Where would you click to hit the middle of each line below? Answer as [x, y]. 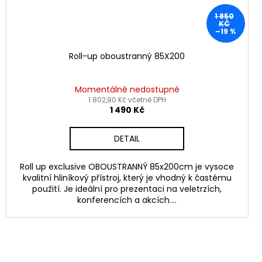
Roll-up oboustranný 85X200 [127, 56]
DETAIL [127, 138]
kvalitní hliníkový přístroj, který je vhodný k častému [127, 177]
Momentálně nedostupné [127, 89]
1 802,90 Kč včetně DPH [127, 99]
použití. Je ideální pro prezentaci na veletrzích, [127, 189]
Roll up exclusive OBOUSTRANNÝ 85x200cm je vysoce [127, 166]
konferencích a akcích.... [127, 200]
